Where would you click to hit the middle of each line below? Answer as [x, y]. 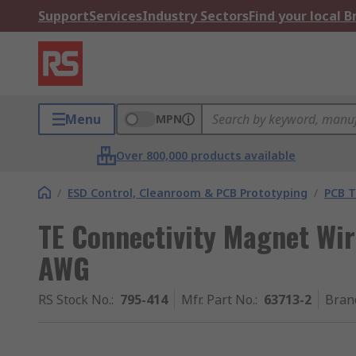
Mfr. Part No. [218, 300]
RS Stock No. [75, 300]
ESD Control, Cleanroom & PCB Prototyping [188, 193]
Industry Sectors [195, 16]
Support [64, 16]
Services [116, 16]
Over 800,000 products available [206, 155]
